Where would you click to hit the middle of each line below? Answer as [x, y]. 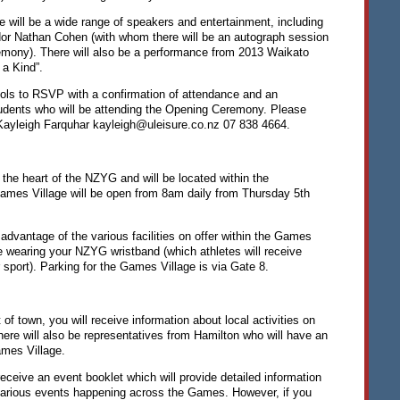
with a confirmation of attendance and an [171, 94]
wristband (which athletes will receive [204, 251]
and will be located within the [192, 179]
